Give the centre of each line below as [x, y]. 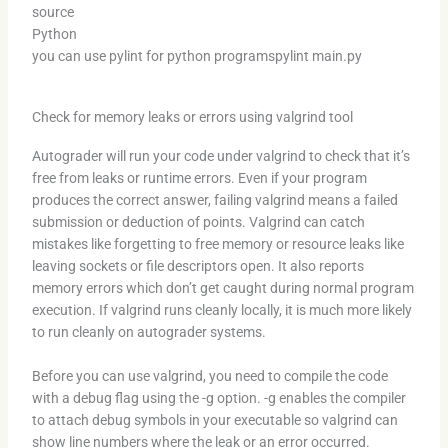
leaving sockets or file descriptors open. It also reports [197, 265]
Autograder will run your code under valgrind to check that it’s [220, 155]
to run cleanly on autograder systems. [148, 331]
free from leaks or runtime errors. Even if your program [199, 177]
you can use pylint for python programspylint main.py [196, 55]
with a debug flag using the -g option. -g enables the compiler [218, 398]
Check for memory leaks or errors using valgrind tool [192, 116]
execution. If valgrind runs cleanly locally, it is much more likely [221, 309]
